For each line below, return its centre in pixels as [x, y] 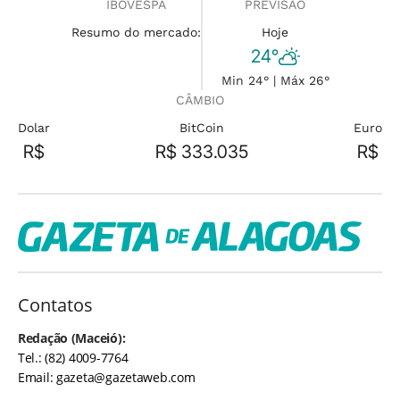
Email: [37, 377]
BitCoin [202, 128]
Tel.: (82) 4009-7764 [73, 357]
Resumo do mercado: [136, 32]
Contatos [55, 304]
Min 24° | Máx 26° [275, 80]
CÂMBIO [200, 100]
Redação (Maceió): [72, 337]
